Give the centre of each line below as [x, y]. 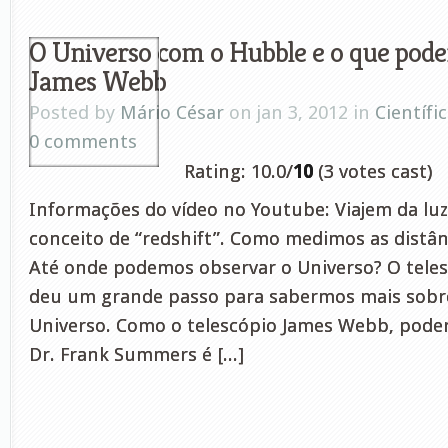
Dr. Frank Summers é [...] [136, 354]
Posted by [74, 112]
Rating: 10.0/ [238, 171]
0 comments [83, 141]
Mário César [172, 112]
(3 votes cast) [372, 171]
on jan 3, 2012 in [299, 112]
